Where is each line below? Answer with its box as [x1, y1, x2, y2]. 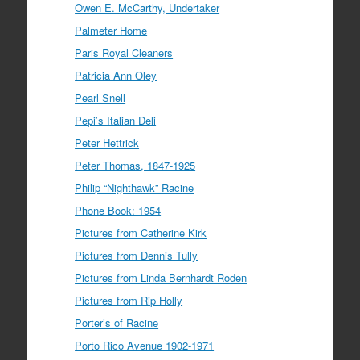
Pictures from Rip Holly [75, 292, 183, 308]
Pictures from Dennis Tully [75, 247, 198, 263]
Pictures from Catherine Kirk [75, 224, 207, 240]
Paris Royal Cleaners [75, 44, 174, 60]
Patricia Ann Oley [75, 67, 157, 83]
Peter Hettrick [75, 134, 140, 150]
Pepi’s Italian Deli [75, 112, 157, 128]
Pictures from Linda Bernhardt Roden [75, 269, 247, 285]
